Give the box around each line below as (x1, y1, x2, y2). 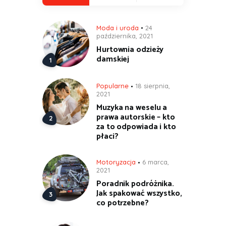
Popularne (96, 82, 129, 90)
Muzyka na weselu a (96, 101, 167, 115)
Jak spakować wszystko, (96, 187, 182, 201)
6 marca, (142, 158, 169, 166)
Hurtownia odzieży (96, 42, 164, 56)
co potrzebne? (96, 196, 149, 210)
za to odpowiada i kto (96, 120, 176, 134)
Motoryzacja (96, 158, 136, 166)
